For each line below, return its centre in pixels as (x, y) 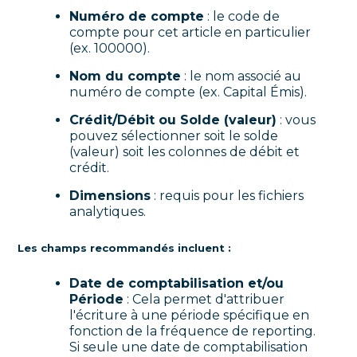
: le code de (242, 16)
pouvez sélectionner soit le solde (174, 135)
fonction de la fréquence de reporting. (193, 331)
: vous (296, 120)
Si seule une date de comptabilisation (189, 347)
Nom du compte (126, 76)
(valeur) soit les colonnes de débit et (185, 151)
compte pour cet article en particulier (190, 32)
